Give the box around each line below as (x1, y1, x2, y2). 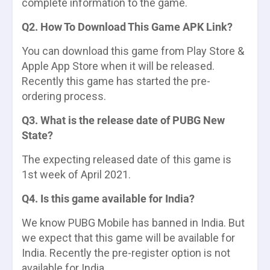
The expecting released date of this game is (22, 152, 231, 166)
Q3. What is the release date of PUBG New (22, 113, 225, 127)
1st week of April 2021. (22, 168, 131, 181)
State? (22, 128, 53, 142)
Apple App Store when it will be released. (22, 59, 215, 72)
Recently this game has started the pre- (22, 74, 210, 87)
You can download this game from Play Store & (22, 44, 244, 57)
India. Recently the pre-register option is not (22, 246, 230, 259)
